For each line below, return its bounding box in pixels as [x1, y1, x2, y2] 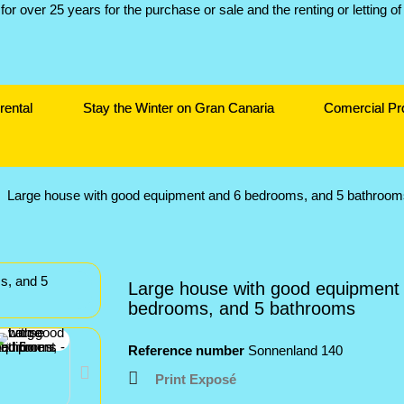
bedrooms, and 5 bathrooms [127, 298, 355, 318]
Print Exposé [154, 372, 236, 387]
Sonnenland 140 [247, 343, 343, 358]
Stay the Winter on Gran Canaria [82, 100, 274, 115]
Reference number [127, 343, 244, 358]
